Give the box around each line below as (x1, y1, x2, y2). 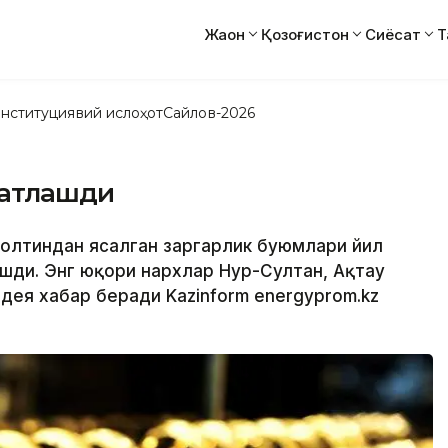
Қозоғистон (261, 24, 349, 44)
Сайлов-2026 (163, 103, 255, 122)
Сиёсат (365, 24, 421, 44)
